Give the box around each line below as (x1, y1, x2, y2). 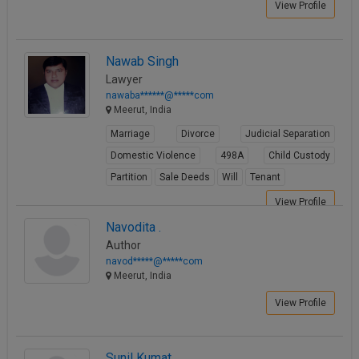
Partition (111, 171, 147, 183)
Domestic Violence (111, 149, 196, 161)
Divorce (180, 127, 215, 139)
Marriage (111, 127, 150, 139)
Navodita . (106, 219, 161, 235)
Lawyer (106, 72, 143, 86)
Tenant (250, 171, 280, 183)
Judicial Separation (245, 127, 330, 139)
